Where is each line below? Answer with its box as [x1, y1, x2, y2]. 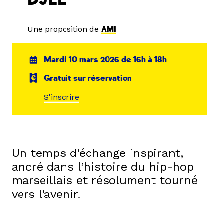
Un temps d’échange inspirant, [12, 146, 183, 160]
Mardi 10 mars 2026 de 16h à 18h [44, 55, 167, 65]
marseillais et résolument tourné [12, 174, 197, 188]
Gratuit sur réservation [44, 73, 132, 83]
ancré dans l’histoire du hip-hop [12, 160, 194, 174]
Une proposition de [27, 24, 101, 34]
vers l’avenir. [12, 187, 81, 201]
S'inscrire [44, 92, 80, 102]
